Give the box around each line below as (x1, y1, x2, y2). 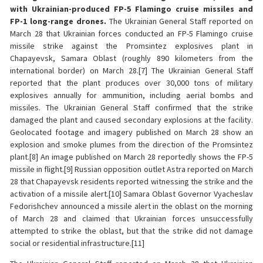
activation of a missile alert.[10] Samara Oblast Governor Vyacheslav (10, 188, 253, 200)
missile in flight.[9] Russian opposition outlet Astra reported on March (10, 164, 253, 175)
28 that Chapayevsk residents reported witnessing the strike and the (10, 176, 253, 187)
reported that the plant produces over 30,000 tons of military (10, 77, 253, 89)
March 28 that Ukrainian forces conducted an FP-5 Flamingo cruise (10, 28, 253, 39)
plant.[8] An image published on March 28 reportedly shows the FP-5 (10, 151, 253, 163)
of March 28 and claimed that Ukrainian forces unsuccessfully (10, 213, 253, 224)
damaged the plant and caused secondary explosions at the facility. (10, 114, 253, 126)
